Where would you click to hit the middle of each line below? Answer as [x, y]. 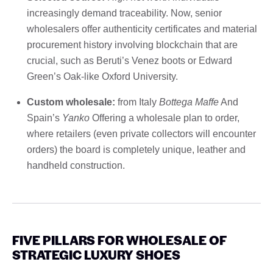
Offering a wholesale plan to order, [165, 118]
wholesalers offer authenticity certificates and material [142, 29]
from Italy [137, 102]
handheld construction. [76, 165]
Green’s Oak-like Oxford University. [102, 76]
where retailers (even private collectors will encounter [141, 133]
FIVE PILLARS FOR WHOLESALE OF [119, 239]
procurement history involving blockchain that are [132, 44]
